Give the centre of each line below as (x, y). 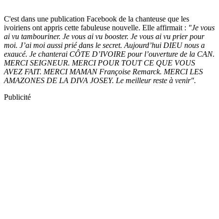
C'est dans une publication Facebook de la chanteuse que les (97, 19)
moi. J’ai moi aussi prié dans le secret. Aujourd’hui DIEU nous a (104, 45)
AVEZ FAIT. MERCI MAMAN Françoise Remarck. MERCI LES (103, 71)
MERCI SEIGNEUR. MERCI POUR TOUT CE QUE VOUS (99, 63)
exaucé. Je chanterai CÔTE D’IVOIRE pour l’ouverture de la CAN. (109, 54)
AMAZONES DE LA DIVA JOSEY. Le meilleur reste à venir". (100, 80)
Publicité (17, 97)
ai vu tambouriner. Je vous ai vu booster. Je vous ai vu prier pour (104, 36)
